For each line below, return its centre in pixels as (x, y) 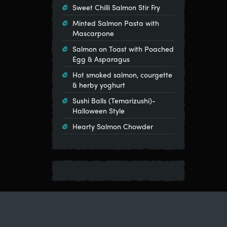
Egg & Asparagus (101, 59)
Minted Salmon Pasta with (116, 23)
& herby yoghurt (99, 85)
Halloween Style (99, 110)
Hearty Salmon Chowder (113, 126)
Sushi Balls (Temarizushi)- (114, 100)
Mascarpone (93, 33)
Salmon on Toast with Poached (123, 49)
